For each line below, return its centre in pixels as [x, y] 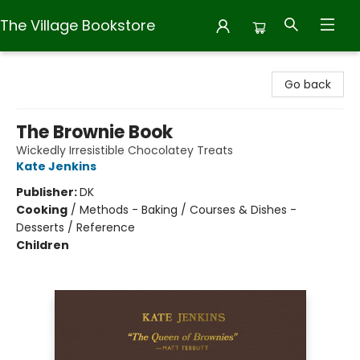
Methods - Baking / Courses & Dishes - [188, 210]
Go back [308, 84]
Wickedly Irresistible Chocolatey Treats [125, 150]
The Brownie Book [94, 132]
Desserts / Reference [76, 227]
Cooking [42, 210]
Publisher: [48, 192]
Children [43, 245]
